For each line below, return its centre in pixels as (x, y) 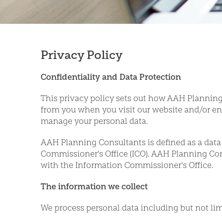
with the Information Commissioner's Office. (128, 165)
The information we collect (94, 186)
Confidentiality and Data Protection (111, 77)
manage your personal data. (94, 121)
